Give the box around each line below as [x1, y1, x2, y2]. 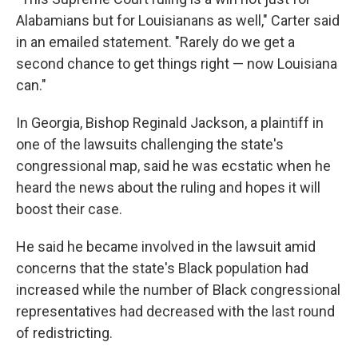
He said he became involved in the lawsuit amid [16, 238, 316, 255]
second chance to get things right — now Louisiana [16, 55, 337, 72]
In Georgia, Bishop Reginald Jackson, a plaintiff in [16, 114, 324, 131]
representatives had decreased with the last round [16, 303, 335, 320]
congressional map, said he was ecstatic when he [16, 157, 331, 174]
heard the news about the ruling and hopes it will [16, 179, 320, 196]
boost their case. [16, 201, 122, 217]
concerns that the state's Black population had [16, 260, 308, 276]
